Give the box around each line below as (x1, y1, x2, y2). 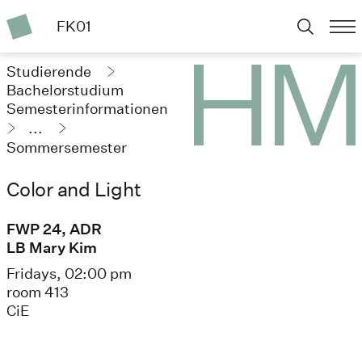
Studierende (6, 62, 95, 80)
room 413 (6, 284, 69, 301)
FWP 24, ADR (6, 221, 102, 238)
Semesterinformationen (6, 99, 168, 117)
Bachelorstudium (6, 81, 124, 99)
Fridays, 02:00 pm (6, 265, 132, 283)
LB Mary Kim (6, 239, 97, 257)
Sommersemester (6, 138, 127, 156)
